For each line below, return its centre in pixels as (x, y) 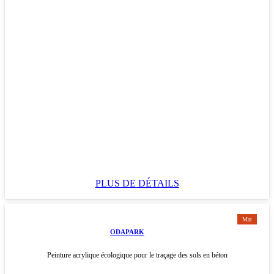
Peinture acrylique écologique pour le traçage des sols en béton (137, 255)
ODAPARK (127, 231)
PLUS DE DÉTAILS (137, 183)
